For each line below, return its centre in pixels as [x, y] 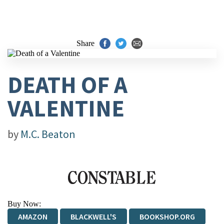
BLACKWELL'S [93, 216]
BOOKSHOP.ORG [167, 216]
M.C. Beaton [48, 134]
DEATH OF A [67, 85]
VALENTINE [66, 108]
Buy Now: [24, 204]
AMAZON [33, 216]
